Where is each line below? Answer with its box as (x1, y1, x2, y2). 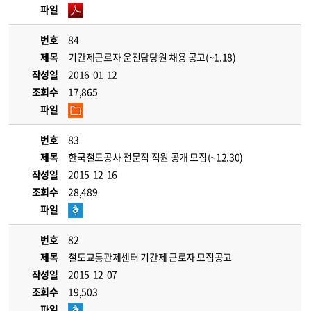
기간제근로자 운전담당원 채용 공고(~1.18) (68, 50, 236, 64)
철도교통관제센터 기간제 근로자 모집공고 (68, 250, 233, 264)
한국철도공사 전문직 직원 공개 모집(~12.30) (68, 150, 243, 164)
